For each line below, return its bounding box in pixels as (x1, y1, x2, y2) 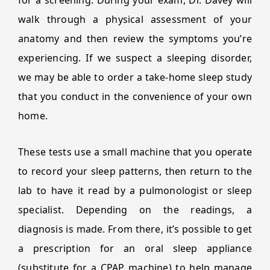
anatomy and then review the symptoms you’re (18, 32, 252, 45)
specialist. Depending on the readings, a (18, 203, 252, 216)
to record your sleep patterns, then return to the (18, 165, 252, 178)
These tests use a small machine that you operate (18, 145, 252, 159)
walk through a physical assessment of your (18, 13, 252, 26)
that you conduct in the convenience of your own (18, 90, 252, 103)
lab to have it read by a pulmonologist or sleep (18, 184, 252, 197)
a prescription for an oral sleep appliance (18, 242, 252, 255)
